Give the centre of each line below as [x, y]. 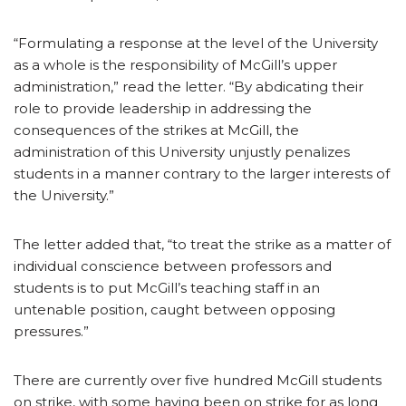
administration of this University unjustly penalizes [182, 151]
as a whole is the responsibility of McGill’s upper [175, 64]
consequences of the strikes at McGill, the [156, 130]
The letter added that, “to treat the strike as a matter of [202, 244]
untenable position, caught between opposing [174, 309]
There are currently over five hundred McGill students [198, 380]
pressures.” [51, 331]
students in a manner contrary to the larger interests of [202, 173]
